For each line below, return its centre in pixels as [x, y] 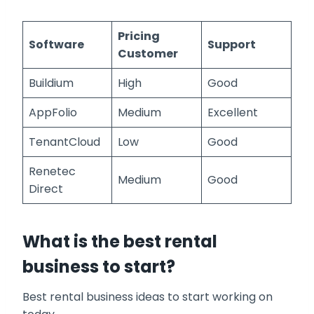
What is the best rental [120, 242]
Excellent [233, 113]
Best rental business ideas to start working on [148, 297]
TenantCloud [64, 142]
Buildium [51, 83]
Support [232, 45]
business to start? [99, 267]
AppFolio [53, 113]
